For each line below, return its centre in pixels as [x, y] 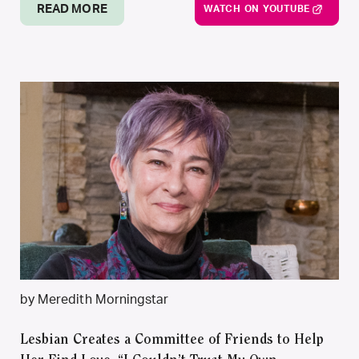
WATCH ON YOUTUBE [257, 9]
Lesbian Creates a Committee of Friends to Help [172, 341]
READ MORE [72, 9]
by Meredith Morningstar [95, 300]
